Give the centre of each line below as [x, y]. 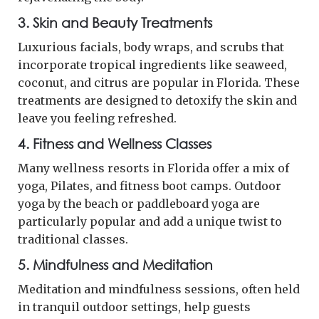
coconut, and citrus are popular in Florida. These [159, 82]
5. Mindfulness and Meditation [115, 264]
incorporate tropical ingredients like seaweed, [152, 64]
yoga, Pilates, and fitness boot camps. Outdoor [150, 185]
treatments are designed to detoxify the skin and [157, 100]
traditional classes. [73, 239]
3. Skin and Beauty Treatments [115, 22]
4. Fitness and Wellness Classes [115, 143]
